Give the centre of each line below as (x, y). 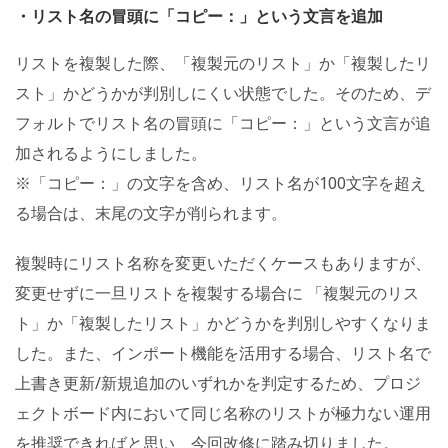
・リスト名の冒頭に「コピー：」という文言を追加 (199, 15)
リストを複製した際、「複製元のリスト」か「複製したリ (223, 62)
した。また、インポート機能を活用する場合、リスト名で (223, 352)
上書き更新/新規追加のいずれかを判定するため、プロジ (218, 382)
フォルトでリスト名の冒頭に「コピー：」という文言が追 (223, 122)
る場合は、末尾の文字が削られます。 (151, 212)
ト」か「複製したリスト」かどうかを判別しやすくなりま (223, 322)
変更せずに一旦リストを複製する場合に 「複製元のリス (217, 292)
